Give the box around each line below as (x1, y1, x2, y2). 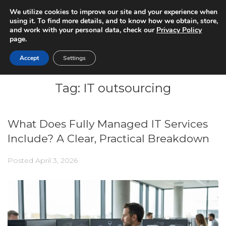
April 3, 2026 (35, 156, 78, 165)
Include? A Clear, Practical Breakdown (8, 132, 209, 145)
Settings (63, 54, 86, 62)
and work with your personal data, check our (10, 25, 156, 35)
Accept (20, 54, 39, 62)
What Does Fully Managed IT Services (8, 118, 208, 131)
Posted (8, 156, 35, 165)
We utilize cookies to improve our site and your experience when (10, 7, 217, 17)
